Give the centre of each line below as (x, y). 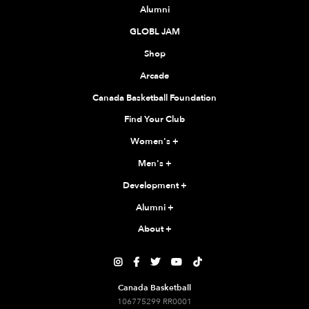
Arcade (154, 76)
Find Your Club (154, 120)
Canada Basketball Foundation (154, 98)
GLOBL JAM (154, 32)
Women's (151, 142)
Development (151, 185)
